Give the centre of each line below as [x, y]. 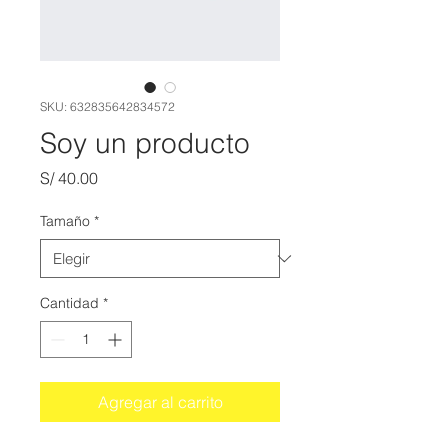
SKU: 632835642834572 [107, 106]
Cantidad [69, 303]
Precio [120, 177]
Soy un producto [145, 143]
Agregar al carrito [160, 402]
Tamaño [65, 221]
